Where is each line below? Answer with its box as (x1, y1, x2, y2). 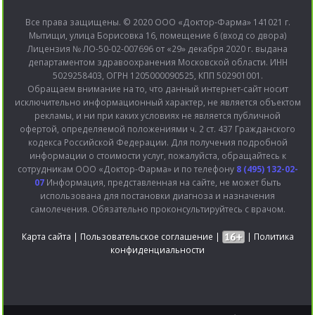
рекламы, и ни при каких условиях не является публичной (34, 109, 281, 122)
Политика (253, 230, 294, 243)
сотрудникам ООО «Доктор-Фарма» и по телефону (17, 162, 236, 175)
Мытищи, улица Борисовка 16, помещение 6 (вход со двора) (28, 29, 287, 41)
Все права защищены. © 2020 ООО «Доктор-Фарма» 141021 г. (25, 15, 290, 28)
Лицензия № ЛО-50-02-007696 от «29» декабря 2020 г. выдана (27, 42, 288, 55)
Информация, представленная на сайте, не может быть (44, 176, 281, 188)
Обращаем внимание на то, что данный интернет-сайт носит (27, 82, 288, 95)
